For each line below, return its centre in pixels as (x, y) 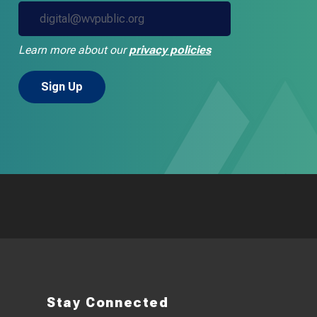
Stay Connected (108, 302)
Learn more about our (74, 50)
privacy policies (170, 50)
